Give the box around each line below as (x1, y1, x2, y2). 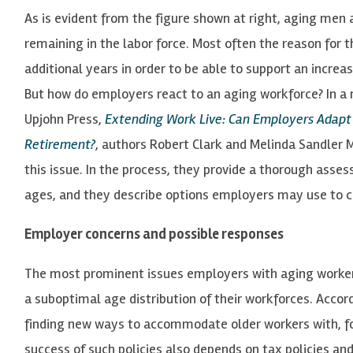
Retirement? (24, 135, 95, 153)
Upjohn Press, (24, 110, 105, 128)
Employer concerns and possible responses (24, 225, 284, 243)
